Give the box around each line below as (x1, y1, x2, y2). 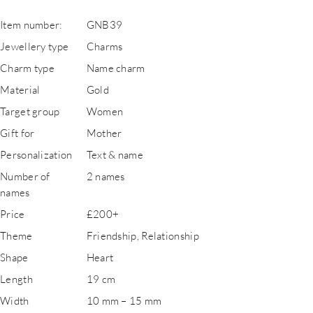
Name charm (86, 61, 145, 74)
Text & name (86, 148, 143, 161)
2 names (86, 170, 125, 182)
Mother (86, 126, 122, 139)
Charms (86, 40, 123, 52)
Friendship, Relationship (86, 229, 199, 242)
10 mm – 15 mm (86, 294, 162, 307)
